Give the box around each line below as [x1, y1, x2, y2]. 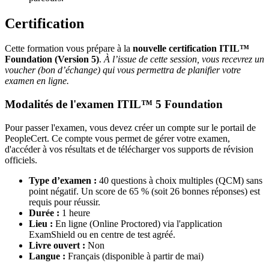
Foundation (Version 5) [5, 54, 99, 65]
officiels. [5, 154, 37, 165]
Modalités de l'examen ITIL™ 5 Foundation [5, 98, 223, 111]
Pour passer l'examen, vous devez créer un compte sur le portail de [5, 122, 256, 133]
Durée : [29, 207, 59, 218]
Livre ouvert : [29, 240, 85, 250]
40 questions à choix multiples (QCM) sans [97, 175, 262, 186]
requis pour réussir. [29, 196, 100, 207]
